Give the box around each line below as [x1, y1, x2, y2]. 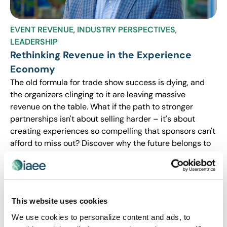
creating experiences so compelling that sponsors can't [10, 126, 215, 136]
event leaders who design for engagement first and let [10, 150, 210, 161]
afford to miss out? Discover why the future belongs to [10, 138, 211, 148]
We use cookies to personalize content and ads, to [12, 212, 191, 221]
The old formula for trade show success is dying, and [10, 77, 205, 88]
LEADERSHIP [10, 36, 58, 47]
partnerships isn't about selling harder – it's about [10, 113, 195, 124]
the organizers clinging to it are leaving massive [10, 89, 185, 100]
